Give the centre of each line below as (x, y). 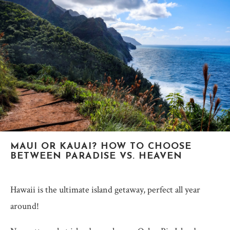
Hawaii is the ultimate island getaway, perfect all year (105, 189)
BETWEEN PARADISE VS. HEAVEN (96, 156)
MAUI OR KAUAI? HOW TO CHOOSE (101, 146)
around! (25, 206)
